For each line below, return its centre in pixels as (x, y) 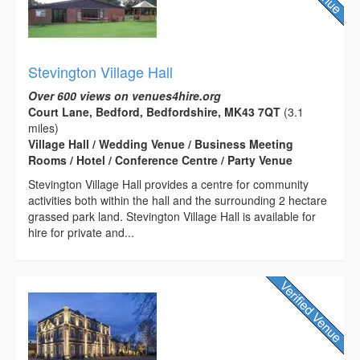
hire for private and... (81, 232)
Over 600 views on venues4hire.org (125, 95)
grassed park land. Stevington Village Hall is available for (172, 216)
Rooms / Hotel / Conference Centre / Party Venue (160, 160)
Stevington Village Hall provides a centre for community (168, 184)
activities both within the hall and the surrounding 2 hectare (178, 200)
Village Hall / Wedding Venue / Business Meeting (161, 143)
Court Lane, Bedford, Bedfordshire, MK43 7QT (154, 111)
